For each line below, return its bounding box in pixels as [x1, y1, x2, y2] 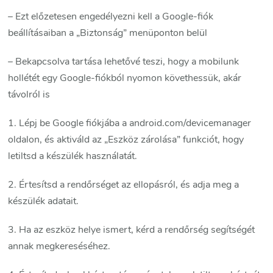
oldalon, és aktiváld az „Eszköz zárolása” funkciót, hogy [8, 133, 244, 147]
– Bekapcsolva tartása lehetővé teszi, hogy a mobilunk [8, 55, 239, 69]
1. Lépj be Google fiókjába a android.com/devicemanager [8, 116, 252, 130]
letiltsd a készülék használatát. [8, 149, 138, 163]
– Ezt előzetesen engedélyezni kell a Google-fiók [8, 10, 214, 24]
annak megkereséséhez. [8, 239, 111, 253]
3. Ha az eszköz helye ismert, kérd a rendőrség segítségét [8, 223, 255, 237]
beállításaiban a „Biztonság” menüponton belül [8, 26, 208, 40]
